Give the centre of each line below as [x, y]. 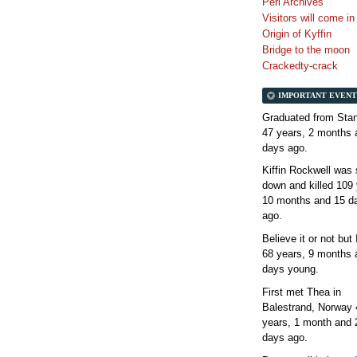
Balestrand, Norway [309, 307]
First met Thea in [302, 292]
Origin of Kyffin [297, 33]
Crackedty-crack [300, 65]
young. [302, 269]
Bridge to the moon [306, 49]
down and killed [299, 186]
